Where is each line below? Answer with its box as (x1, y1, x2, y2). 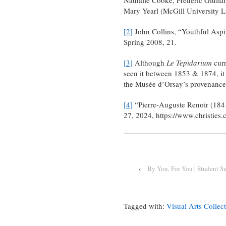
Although (132, 57, 166, 68)
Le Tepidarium (166, 57, 212, 68)
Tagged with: (123, 200, 166, 211)
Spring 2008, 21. (123, 36, 177, 47)
